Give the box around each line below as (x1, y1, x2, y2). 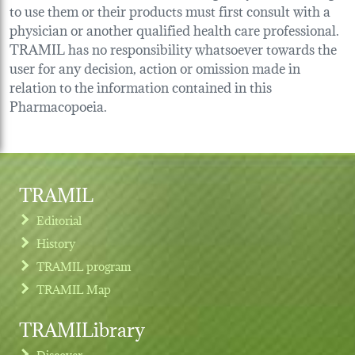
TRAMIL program (36, 256, 132, 275)
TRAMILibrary (19, 312, 145, 342)
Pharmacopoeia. (10, 94, 107, 116)
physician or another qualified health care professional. (10, 17, 339, 40)
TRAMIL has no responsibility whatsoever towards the (10, 36, 337, 59)
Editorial (36, 210, 82, 229)
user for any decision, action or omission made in (10, 55, 300, 78)
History (36, 233, 76, 252)
